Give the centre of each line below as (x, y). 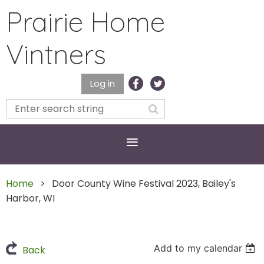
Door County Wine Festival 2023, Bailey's (144, 184)
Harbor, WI (30, 198)
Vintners (56, 54)
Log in (103, 83)
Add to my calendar (198, 248)
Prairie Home (85, 22)
